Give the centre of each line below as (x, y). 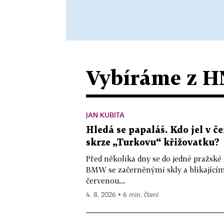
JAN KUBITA (105, 114)
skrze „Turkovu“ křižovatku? (153, 142)
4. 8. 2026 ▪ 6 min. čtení (122, 195)
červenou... (105, 180)
